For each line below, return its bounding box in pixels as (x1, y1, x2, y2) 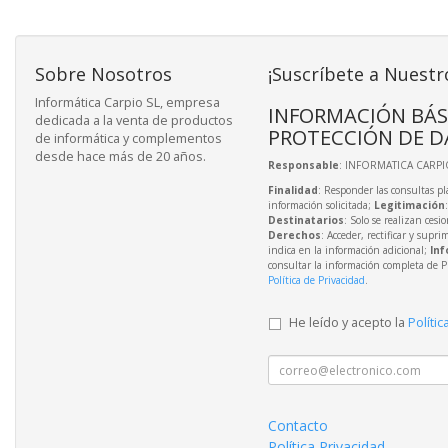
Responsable (267, 158, 339, 173)
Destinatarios (267, 213, 344, 228)
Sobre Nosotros (35, 62, 172, 87)
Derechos (267, 228, 321, 243)
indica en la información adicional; (267, 243, 430, 258)
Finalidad (267, 183, 318, 198)
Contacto (267, 416, 328, 436)
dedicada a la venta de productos (35, 112, 233, 130)
